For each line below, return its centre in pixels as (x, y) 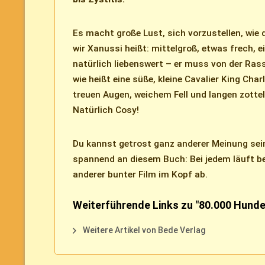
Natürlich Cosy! (106, 110)
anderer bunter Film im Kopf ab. (140, 175)
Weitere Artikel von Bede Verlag (143, 230)
